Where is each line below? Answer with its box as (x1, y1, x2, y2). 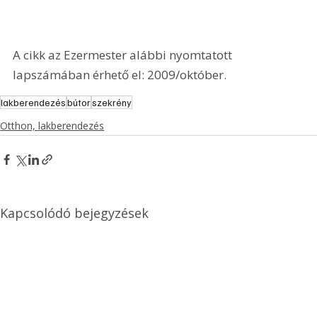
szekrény (92, 96, 132, 109)
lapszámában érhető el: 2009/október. (13, 66, 227, 83)
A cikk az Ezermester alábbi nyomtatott (13, 46, 236, 63)
